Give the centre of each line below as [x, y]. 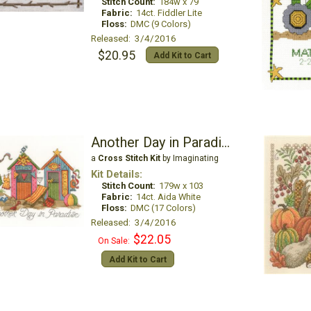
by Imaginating [189, 158]
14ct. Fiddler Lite [169, 13]
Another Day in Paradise [225, 142]
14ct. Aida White [168, 197]
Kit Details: [116, 174]
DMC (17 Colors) [163, 208]
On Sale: [114, 241]
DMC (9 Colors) [160, 24]
